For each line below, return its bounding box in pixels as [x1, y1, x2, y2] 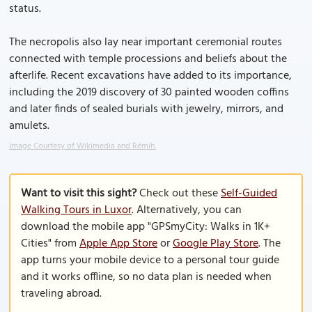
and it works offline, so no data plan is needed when [21, 268, 272, 286]
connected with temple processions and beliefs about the [9, 50, 287, 68]
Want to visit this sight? [21, 185, 136, 203]
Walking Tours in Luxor [21, 201, 132, 219]
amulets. [9, 117, 49, 135]
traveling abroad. [21, 285, 102, 303]
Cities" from [21, 235, 79, 253]
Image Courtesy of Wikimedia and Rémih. [9, 139, 156, 153]
